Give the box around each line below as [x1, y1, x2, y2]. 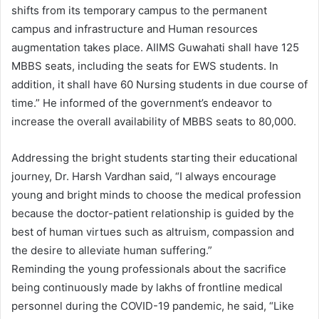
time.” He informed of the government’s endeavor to [11, 96, 272, 110]
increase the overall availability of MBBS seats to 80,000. [11, 115, 296, 129]
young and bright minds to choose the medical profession [11, 188, 301, 202]
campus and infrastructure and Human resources [11, 22, 258, 36]
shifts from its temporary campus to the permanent [11, 4, 267, 18]
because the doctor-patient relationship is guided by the [11, 206, 294, 221]
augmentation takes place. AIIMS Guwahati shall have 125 [11, 41, 299, 55]
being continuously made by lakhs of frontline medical [11, 281, 283, 295]
